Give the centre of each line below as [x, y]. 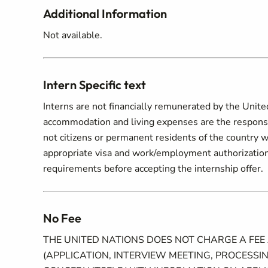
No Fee [62, 218]
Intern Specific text [95, 85]
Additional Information [105, 13]
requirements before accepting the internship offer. [153, 169]
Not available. [73, 35]
